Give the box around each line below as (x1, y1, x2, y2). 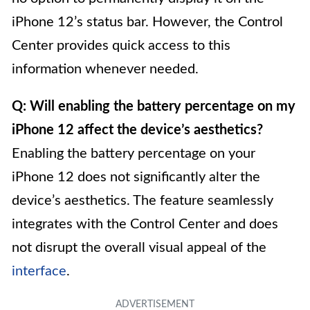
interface (12, 264, 66, 278)
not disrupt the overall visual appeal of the (12, 240, 266, 255)
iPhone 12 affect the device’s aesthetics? (12, 122, 263, 137)
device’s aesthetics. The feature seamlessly (12, 193, 273, 208)
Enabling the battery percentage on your (12, 146, 255, 161)
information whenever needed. (12, 62, 199, 76)
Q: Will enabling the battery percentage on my (12, 99, 295, 113)
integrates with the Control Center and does (12, 217, 278, 231)
